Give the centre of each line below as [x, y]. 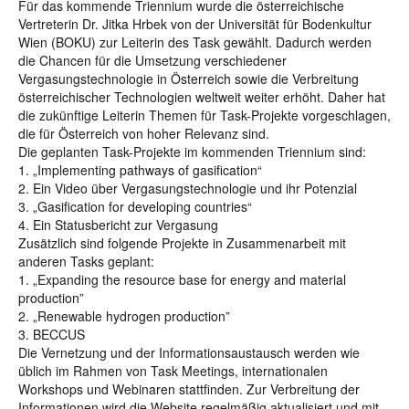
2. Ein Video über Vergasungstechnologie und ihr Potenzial [188, 188]
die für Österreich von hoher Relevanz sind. [144, 133]
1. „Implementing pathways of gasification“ [140, 170]
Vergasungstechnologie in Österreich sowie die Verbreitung [189, 79]
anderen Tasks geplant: [86, 261]
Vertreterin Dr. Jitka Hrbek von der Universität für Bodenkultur [195, 24]
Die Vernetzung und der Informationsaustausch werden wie [189, 352]
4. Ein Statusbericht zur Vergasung [118, 225]
